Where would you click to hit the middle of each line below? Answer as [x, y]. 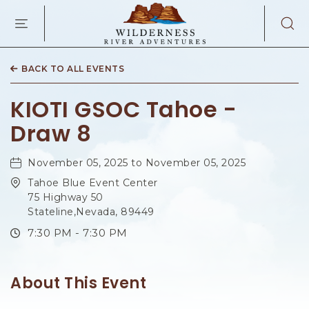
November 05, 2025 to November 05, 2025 [137, 163]
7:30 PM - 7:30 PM [78, 233]
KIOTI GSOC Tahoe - [123, 110]
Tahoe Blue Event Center [93, 183]
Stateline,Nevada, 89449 [91, 212]
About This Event [78, 283]
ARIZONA [241, 100]
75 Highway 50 [66, 198]
